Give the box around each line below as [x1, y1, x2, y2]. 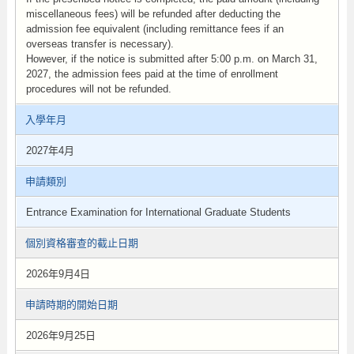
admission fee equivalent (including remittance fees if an [25, 23, 284, 35]
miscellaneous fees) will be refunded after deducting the [25, 8, 281, 20]
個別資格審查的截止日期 [24, 237, 138, 249]
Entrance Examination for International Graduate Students [25, 206, 291, 218]
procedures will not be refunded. [25, 83, 171, 95]
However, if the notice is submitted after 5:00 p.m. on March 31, [25, 53, 318, 65]
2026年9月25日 [25, 330, 96, 341]
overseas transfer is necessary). [25, 38, 174, 50]
